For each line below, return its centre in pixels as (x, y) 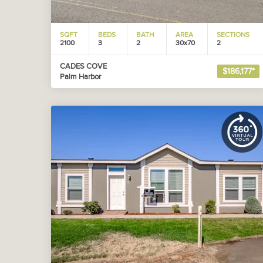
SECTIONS (233, 35)
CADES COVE (83, 66)
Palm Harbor (80, 77)
